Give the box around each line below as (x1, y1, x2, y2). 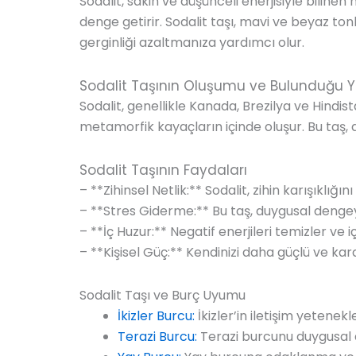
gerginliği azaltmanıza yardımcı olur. (79, 33, 304, 52)
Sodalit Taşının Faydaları (79, 160, 247, 180)
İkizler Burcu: (118, 306, 195, 325)
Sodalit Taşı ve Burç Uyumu (79, 285, 246, 304)
